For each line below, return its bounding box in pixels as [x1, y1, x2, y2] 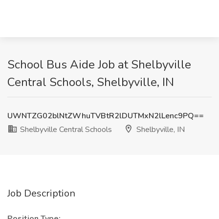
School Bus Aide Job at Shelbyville [7, 57, 191, 72]
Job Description [7, 187, 75, 200]
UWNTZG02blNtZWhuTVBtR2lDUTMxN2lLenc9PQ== [7, 110, 204, 121]
